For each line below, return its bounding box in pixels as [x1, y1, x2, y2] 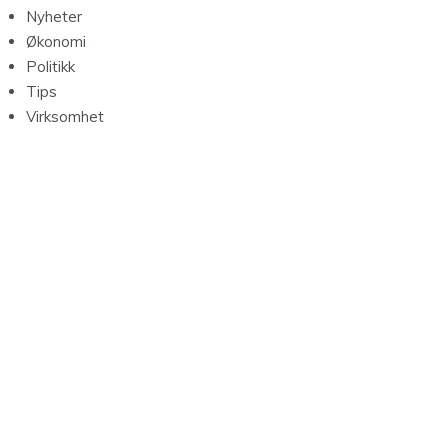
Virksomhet [26, 107, 104, 127]
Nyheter [26, 7, 82, 27]
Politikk [26, 57, 75, 77]
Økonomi [26, 32, 86, 52]
